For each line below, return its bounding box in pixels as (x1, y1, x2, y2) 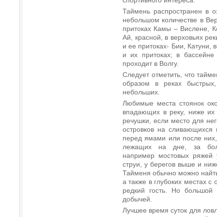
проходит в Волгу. (123, 59, 179, 67)
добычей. (123, 195, 152, 203)
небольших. (123, 88, 160, 96)
